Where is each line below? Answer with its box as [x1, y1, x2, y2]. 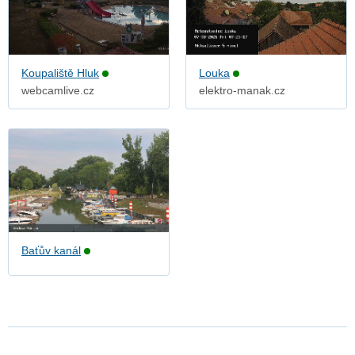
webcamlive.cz [21, 84, 94, 97]
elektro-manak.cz [199, 84, 285, 97]
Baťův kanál [21, 244, 81, 258]
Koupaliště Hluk [21, 67, 99, 80]
